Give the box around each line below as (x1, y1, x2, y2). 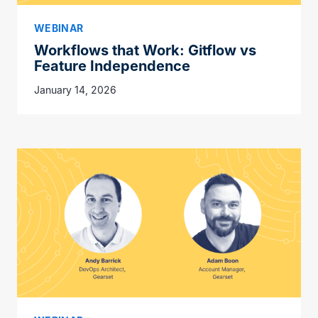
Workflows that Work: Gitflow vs (34, 41, 256, 59)
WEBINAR (34, 21, 84, 34)
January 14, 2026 (34, 83, 116, 96)
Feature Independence (34, 57, 190, 75)
